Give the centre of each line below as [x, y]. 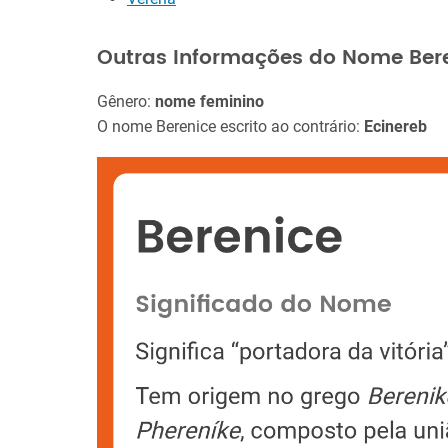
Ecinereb [395, 126]
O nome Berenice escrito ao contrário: [230, 126]
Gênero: [126, 101]
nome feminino [209, 101]
